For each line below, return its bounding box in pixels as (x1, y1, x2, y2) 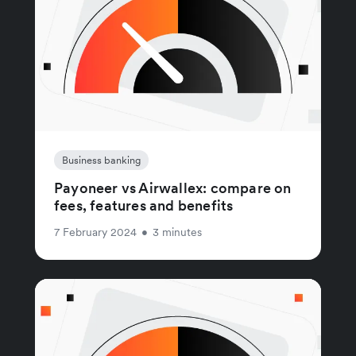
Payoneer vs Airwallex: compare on (54, 178, 292, 197)
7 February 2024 (54, 224, 137, 239)
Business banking (62, 153, 141, 167)
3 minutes (153, 224, 202, 239)
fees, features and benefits (54, 195, 234, 215)
